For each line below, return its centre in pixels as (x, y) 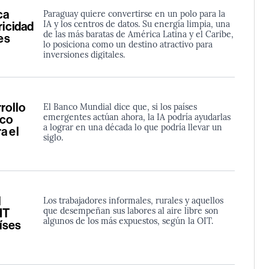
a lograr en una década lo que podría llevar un (132, 127)
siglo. (53, 137)
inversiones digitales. (84, 54)
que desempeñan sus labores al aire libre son (131, 210)
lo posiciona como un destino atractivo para (128, 44)
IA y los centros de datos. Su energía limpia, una (136, 23)
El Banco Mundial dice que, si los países (120, 107)
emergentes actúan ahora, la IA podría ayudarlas (137, 117)
